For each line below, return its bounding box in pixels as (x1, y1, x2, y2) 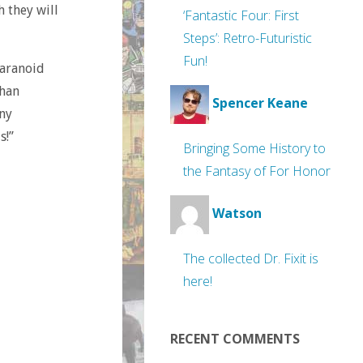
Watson (212, 204, 262, 223)
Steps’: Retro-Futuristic (183, 29, 312, 47)
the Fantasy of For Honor (183, 162, 331, 180)
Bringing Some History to (183, 139, 326, 157)
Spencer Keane (212, 94, 308, 113)
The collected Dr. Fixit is (183, 250, 318, 267)
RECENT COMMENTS (170, 330, 300, 348)
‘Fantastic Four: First (183, 6, 299, 24)
